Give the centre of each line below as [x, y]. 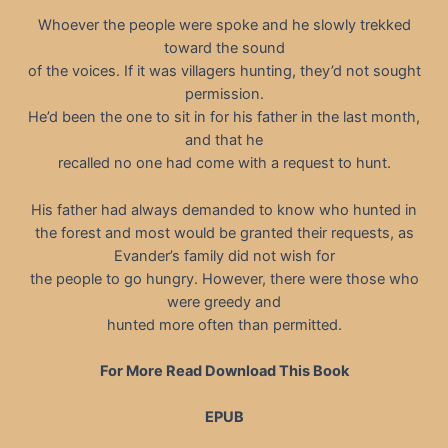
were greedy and [224, 301]
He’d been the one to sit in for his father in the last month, [224, 117]
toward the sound [224, 48]
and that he [224, 140]
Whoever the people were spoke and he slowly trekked [224, 25]
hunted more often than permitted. [224, 324]
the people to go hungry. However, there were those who [224, 278]
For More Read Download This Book [224, 370]
